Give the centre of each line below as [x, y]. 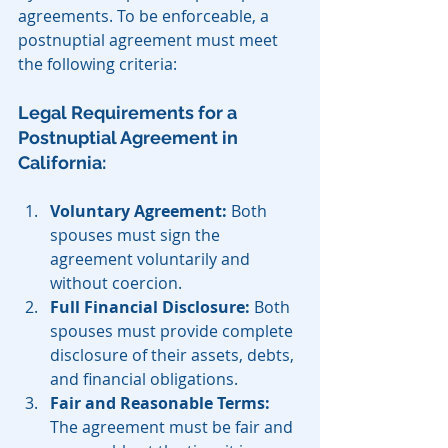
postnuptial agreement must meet [150, 40]
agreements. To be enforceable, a [145, 16]
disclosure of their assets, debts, [174, 355]
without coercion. [116, 283]
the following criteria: [97, 64]
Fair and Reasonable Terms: [160, 403]
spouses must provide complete [173, 331]
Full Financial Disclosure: [150, 307]
